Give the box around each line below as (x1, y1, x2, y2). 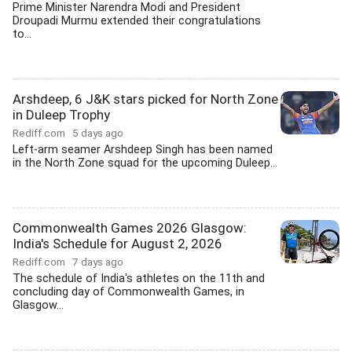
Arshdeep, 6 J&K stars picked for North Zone (13, 91, 278, 107)
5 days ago (72, 126, 123, 139)
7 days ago (72, 255, 123, 268)
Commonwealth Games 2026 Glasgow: (13, 220, 247, 236)
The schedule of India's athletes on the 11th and (13, 272, 265, 285)
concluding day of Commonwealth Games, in (13, 285, 244, 299)
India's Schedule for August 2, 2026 (13, 236, 222, 251)
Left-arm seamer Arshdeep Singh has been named (13, 143, 273, 156)
